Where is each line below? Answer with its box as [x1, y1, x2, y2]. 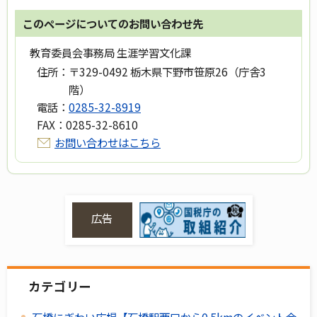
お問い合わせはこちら [54, 134, 161, 151]
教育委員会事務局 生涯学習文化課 [30, 45, 191, 61]
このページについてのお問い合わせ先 [23, 16, 203, 32]
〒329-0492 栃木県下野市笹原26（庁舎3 [69, 64, 266, 80]
